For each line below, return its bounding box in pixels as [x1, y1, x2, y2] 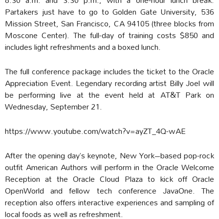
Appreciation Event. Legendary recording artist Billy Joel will [5, 74, 214, 91]
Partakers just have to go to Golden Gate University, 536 [5, 3, 214, 20]
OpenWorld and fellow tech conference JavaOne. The [5, 182, 214, 198]
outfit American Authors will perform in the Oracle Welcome [5, 158, 214, 175]
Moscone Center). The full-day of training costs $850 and [5, 26, 214, 43]
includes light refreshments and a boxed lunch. [5, 38, 161, 55]
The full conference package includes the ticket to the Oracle [5, 63, 214, 79]
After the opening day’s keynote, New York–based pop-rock [5, 147, 214, 163]
